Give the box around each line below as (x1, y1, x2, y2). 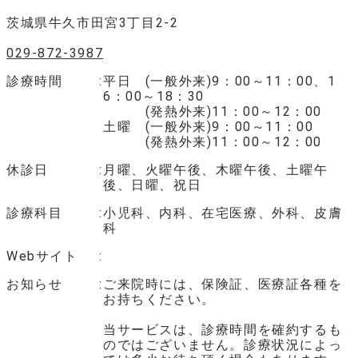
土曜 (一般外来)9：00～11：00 (102, 119, 314, 134)
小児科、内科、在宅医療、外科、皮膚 (102, 205, 343, 221)
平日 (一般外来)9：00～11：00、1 (102, 74, 336, 89)
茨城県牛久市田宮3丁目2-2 (6, 15, 179, 30)
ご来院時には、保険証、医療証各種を (102, 276, 343, 292)
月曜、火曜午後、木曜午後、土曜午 (102, 162, 328, 177)
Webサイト (6, 249, 78, 264)
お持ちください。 (102, 292, 216, 307)
